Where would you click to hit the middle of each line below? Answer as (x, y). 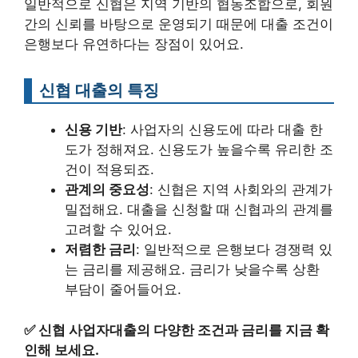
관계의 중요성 (107, 190)
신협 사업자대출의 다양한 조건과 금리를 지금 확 (184, 330)
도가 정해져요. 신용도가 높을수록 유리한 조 (199, 150)
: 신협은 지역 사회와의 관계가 (241, 190)
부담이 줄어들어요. (123, 290)
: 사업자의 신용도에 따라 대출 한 (223, 130)
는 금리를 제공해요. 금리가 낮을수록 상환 (192, 270)
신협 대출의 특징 (99, 90)
